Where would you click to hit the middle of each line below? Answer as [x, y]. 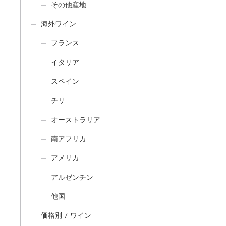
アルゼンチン [72, 177]
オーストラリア [75, 119]
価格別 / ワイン [66, 215]
